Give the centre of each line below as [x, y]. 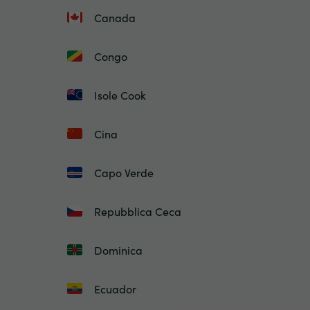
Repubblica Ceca [138, 211]
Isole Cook [120, 95]
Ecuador [115, 289]
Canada [115, 17]
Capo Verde [124, 172]
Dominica [118, 250]
